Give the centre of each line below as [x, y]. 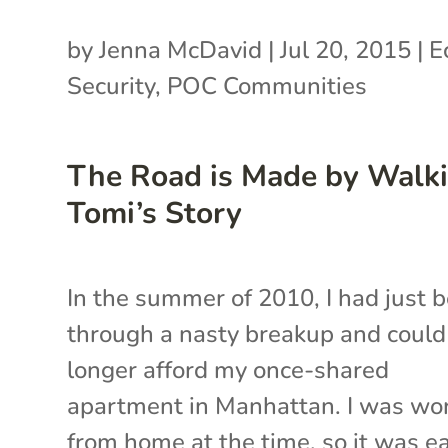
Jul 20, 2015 [346, 49]
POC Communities [267, 85]
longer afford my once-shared [228, 369]
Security [111, 85]
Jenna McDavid [181, 49]
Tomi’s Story [155, 213]
